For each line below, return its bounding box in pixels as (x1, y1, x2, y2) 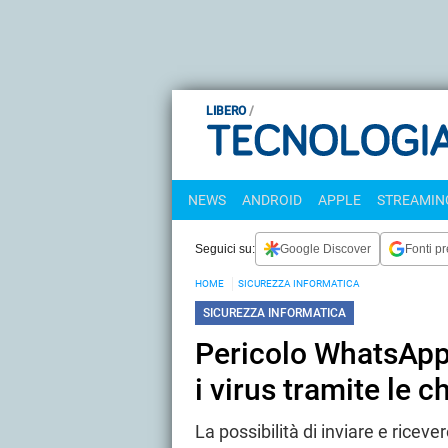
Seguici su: (195, 241, 255, 256)
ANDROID (242, 192, 302, 208)
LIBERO (206, 104, 246, 118)
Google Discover (280, 241, 371, 256)
